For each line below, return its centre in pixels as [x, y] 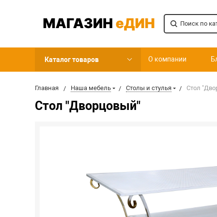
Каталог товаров [71, 60]
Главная [46, 88]
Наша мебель [91, 88]
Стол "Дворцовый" [87, 106]
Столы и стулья [148, 88]
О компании [167, 59]
